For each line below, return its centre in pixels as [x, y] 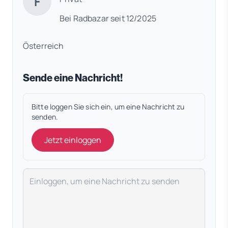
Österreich [44, 46]
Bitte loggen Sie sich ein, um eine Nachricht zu [108, 107]
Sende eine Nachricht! [73, 78]
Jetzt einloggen [73, 140]
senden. [45, 117]
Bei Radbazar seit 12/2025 [108, 18]
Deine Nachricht [53, 174]
